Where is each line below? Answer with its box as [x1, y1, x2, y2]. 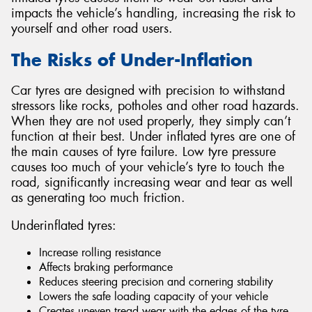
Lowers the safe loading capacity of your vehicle [39, 289, 268, 304]
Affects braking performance [39, 260, 173, 275]
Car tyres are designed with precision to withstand [11, 82, 285, 100]
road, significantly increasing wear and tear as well [11, 174, 292, 192]
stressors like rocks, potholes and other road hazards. [11, 97, 299, 115]
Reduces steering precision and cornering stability [39, 274, 273, 290]
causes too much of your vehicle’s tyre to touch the [11, 159, 284, 176]
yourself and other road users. [11, 20, 173, 37]
